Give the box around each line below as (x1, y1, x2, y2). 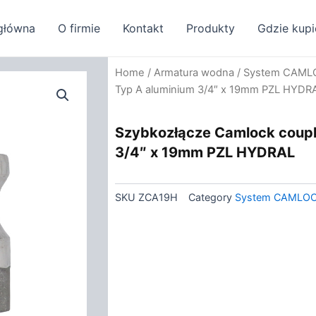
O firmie (58, 21, 100, 35)
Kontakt (123, 21, 164, 35)
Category (188, 190, 232, 203)
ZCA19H (138, 190, 178, 203)
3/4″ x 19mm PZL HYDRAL (115, 143, 295, 161)
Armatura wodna (154, 66, 234, 79)
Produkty (186, 21, 235, 35)
